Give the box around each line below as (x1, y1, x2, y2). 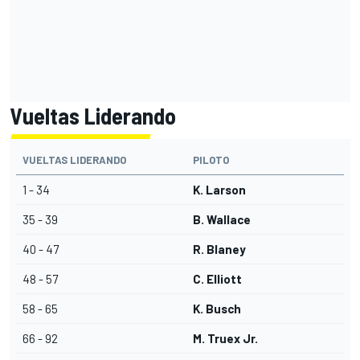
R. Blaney (193, 242, 246, 257)
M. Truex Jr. (193, 331, 258, 346)
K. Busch (193, 301, 241, 317)
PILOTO (193, 153, 229, 167)
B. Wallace (193, 212, 251, 227)
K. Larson (193, 182, 246, 198)
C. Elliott (193, 272, 242, 287)
